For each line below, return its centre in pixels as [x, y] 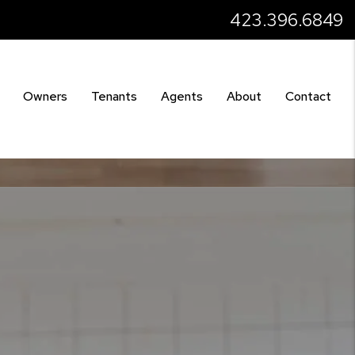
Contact [308, 96]
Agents [182, 96]
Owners [45, 96]
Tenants [114, 96]
